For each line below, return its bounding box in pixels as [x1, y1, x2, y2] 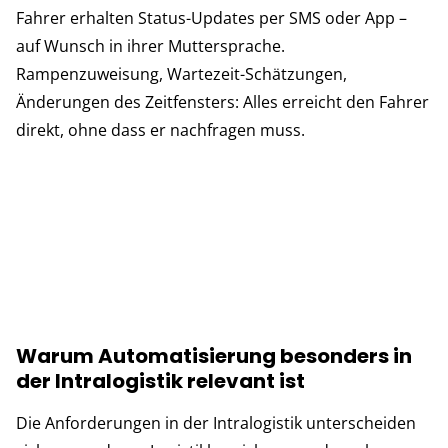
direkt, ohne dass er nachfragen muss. [16, 118, 305, 141]
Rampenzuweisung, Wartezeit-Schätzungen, [16, 62, 347, 85]
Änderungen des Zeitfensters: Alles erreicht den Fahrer [16, 90, 429, 113]
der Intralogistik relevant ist [16, 367, 305, 396]
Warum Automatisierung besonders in [16, 342, 412, 371]
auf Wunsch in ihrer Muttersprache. [16, 34, 285, 57]
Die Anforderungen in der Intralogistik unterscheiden [16, 412, 416, 435]
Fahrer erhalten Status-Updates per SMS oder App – [16, 6, 407, 29]
